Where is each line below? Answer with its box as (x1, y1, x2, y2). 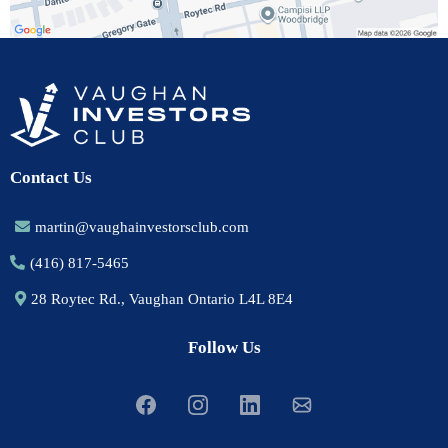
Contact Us (10, 168, 92, 188)
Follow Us (187, 338, 261, 358)
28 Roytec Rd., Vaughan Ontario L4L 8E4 (31, 291, 293, 308)
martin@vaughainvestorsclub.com (35, 219, 249, 236)
